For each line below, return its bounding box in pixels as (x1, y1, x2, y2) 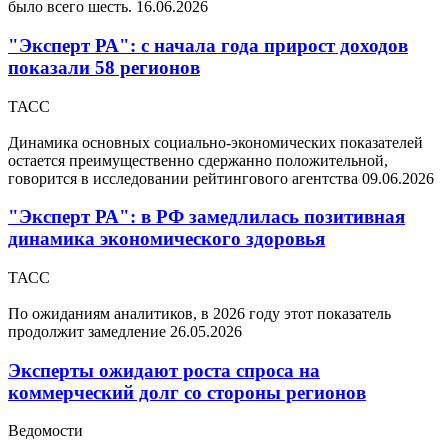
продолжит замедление (8, 323, 170, 340)
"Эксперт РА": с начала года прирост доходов (8, 34, 408, 56)
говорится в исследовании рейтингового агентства (8, 169, 362, 187)
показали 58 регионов (8, 56, 200, 78)
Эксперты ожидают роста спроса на (8, 359, 320, 381)
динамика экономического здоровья (8, 228, 325, 250)
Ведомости (8, 422, 83, 440)
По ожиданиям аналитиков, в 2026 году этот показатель (8, 305, 391, 322)
